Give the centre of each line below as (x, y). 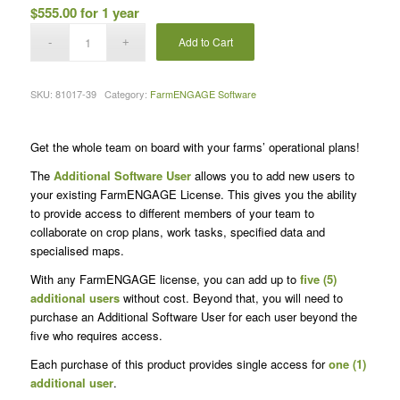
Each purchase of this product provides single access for (179, 364)
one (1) (347, 364)
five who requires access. (96, 336)
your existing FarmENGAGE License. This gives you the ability (193, 194)
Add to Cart (205, 41)
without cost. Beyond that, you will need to (231, 298)
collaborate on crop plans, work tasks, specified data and (177, 231)
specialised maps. (77, 250)
